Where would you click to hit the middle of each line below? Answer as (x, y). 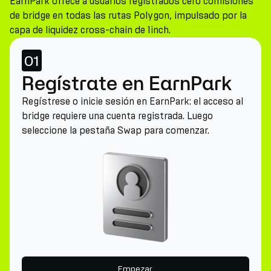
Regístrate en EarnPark (127, 83)
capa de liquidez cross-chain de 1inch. (90, 30)
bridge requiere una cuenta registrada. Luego (117, 116)
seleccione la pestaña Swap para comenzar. (116, 130)
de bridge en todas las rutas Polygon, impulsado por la (128, 15)
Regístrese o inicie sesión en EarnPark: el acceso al (132, 101)
